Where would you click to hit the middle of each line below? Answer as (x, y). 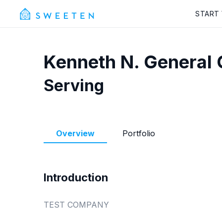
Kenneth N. (91, 62)
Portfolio (139, 133)
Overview (75, 133)
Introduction (76, 177)
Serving (74, 85)
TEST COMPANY (76, 205)
